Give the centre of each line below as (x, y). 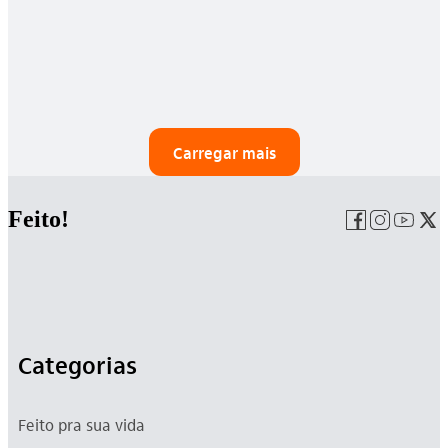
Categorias (77, 364)
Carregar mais (224, 152)
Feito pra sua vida (81, 424)
